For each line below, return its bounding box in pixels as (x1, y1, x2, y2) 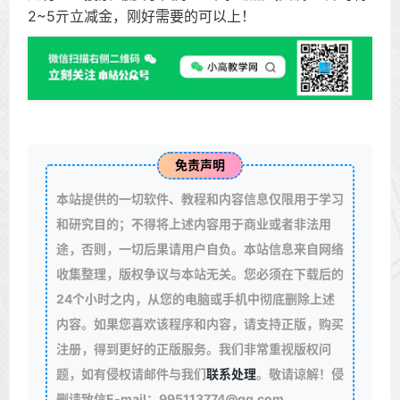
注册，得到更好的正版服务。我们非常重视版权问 (55, 340, 331, 356)
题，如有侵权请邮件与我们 (55, 365, 206, 381)
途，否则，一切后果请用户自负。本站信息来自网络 (55, 240, 344, 256)
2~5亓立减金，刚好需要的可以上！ (28, 7, 255, 25)
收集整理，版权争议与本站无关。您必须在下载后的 (55, 265, 344, 281)
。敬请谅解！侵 (255, 365, 344, 381)
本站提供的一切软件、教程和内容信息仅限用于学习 (55, 190, 344, 206)
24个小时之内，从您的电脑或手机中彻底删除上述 (55, 290, 335, 306)
